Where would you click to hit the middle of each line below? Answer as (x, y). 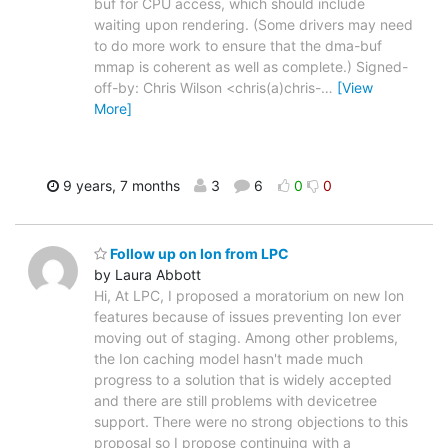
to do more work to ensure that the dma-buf (238, 46)
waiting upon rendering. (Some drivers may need (253, 25)
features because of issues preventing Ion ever (247, 316)
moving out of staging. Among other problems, (246, 337)
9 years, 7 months (119, 186)
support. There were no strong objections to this (251, 421)
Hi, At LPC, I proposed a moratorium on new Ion (249, 295)
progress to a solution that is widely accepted (243, 379)
